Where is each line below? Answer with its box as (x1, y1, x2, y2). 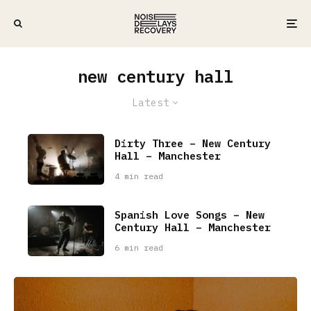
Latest (131, 96, 169, 109)
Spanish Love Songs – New (115, 208, 265, 222)
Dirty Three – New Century (115, 136, 271, 150)
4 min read (115, 170, 164, 181)
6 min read (115, 242, 164, 253)
